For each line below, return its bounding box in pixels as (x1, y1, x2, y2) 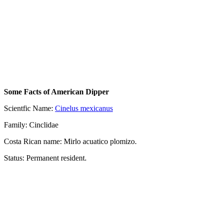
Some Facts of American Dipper (4, 88, 109, 96)
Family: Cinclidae (4, 121, 58, 129)
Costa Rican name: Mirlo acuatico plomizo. (4, 137, 137, 146)
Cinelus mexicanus (55, 104, 113, 113)
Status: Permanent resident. (4, 154, 87, 163)
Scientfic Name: (4, 104, 55, 113)
